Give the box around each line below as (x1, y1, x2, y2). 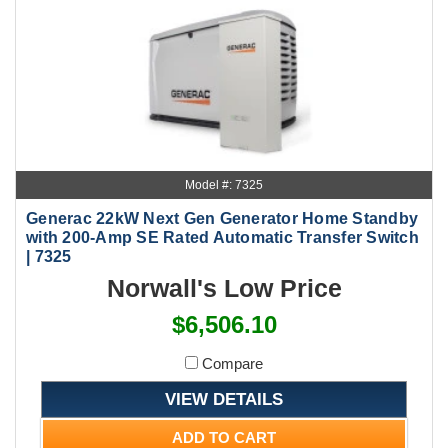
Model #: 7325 (185, 177, 263, 192)
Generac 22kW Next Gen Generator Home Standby (26, 209, 418, 227)
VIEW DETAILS (165, 389, 283, 408)
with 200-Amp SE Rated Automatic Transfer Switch (26, 228, 419, 246)
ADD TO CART (172, 428, 276, 446)
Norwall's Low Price (106, 273, 342, 302)
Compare (198, 354, 263, 372)
